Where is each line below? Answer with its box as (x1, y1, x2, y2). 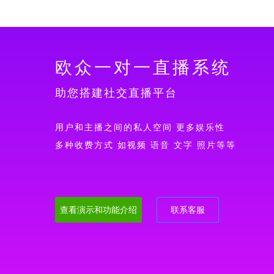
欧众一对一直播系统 (55, 58, 231, 77)
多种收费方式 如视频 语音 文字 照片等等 (55, 141, 236, 150)
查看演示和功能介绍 (60, 206, 137, 215)
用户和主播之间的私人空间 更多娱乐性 (55, 123, 225, 132)
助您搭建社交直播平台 (55, 87, 177, 99)
